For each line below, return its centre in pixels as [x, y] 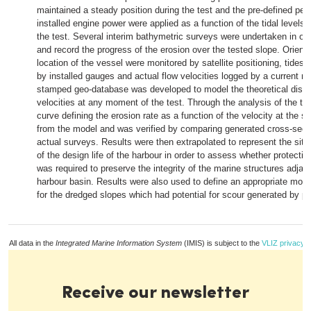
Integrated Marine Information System [119, 243]
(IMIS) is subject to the [222, 243]
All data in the [32, 243]
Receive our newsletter [155, 293]
